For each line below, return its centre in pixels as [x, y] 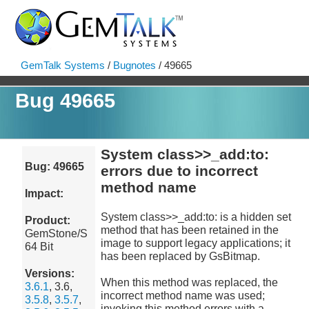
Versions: [50, 273]
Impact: [44, 193]
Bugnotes [134, 65]
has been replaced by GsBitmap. [180, 256]
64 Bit [39, 247]
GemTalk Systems [63, 65]
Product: [48, 220]
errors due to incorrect [179, 171]
